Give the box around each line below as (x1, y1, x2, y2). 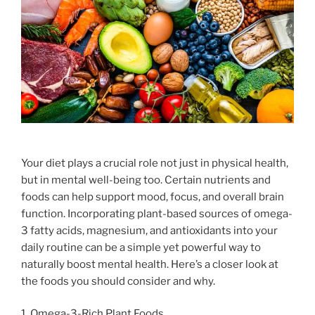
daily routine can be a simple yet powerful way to (21, 240, 261, 254)
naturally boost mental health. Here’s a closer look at (21, 257, 278, 271)
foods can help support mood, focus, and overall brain (21, 190, 284, 203)
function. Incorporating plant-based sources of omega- (21, 207, 292, 220)
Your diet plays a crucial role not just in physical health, (21, 156, 288, 169)
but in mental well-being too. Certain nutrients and (21, 173, 271, 186)
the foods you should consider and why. (21, 274, 215, 288)
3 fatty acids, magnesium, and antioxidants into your (21, 224, 278, 237)
